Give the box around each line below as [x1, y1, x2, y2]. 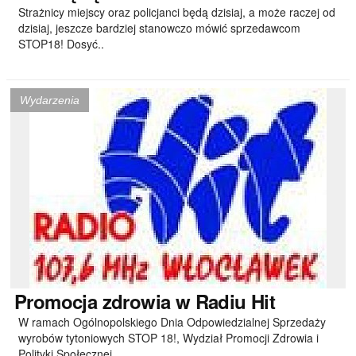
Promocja [14, 288, 98, 315]
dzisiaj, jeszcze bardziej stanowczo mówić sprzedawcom [18, 20, 300, 36]
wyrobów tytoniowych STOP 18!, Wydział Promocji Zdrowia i [18, 330, 319, 346]
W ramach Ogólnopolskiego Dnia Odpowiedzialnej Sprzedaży [18, 314, 326, 330]
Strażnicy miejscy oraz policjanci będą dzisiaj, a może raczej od [18, 4, 335, 20]
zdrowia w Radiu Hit [97, 288, 276, 315]
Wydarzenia [20, 94, 79, 106]
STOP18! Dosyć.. [18, 36, 104, 52]
